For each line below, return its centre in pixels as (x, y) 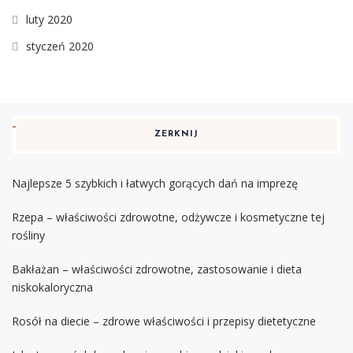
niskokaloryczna (52, 287)
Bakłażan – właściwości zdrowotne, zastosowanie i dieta (157, 269)
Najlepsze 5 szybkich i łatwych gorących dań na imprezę (155, 183)
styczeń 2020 (60, 46)
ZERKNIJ (176, 134)
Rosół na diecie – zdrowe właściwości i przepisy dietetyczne (164, 321)
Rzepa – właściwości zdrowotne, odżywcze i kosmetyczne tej (168, 217)
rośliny (28, 235)
